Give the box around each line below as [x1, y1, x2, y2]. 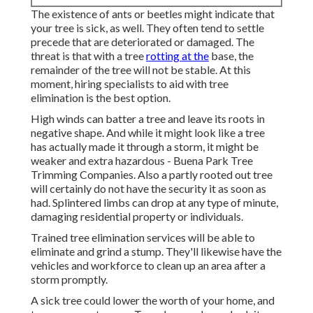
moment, [31, 77, 75, 91]
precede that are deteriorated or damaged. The [31, 35, 254, 49]
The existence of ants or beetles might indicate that [31, 7, 275, 21]
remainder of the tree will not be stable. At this [31, 63, 251, 77]
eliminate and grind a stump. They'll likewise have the [31, 245, 282, 259]
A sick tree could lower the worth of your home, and [31, 293, 275, 307]
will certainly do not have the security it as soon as [31, 182, 266, 196]
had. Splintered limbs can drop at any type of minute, [31, 196, 278, 210]
